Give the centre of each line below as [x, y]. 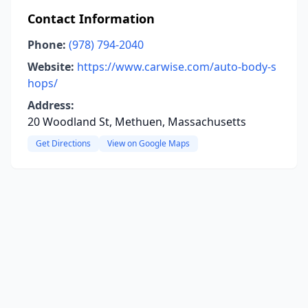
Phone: [47, 45]
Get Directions [63, 143]
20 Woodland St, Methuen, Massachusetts [137, 122]
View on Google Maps [148, 143]
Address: [51, 105]
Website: [51, 67]
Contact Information [91, 19]
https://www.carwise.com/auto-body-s [177, 67]
